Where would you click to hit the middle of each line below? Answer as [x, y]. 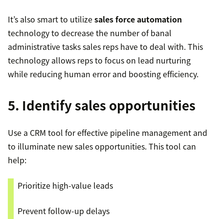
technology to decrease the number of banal [90, 33]
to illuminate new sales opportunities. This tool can [102, 146]
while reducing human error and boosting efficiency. [103, 74]
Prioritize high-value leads [65, 186]
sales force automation [138, 19]
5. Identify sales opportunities [102, 105]
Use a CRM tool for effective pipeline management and [108, 133]
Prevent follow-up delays [64, 211]
